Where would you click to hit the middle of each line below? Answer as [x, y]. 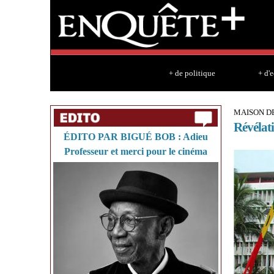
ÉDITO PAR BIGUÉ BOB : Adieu [136, 137]
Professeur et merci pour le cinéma [136, 151]
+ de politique [192, 73]
